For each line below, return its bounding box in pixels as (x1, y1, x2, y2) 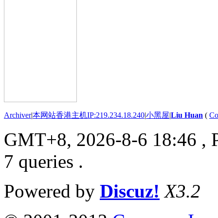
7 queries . (4, 150, 83, 172)
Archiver (4, 110, 31, 119)
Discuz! (100, 180, 160, 201)
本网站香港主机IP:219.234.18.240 (33, 110, 145, 119)
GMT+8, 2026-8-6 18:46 (4, 128, 197, 150)
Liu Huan (171, 110, 203, 119)
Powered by (4, 180, 100, 201)
